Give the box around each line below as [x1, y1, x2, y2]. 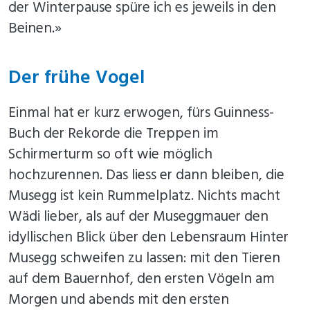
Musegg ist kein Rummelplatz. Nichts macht [8, 184, 280, 208]
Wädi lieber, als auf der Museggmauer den [8, 205, 268, 228]
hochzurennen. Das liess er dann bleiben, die [8, 163, 284, 187]
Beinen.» [8, 17, 62, 41]
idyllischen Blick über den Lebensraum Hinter [8, 226, 289, 249]
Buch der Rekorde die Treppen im [8, 122, 219, 145]
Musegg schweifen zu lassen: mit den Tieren [8, 246, 280, 270]
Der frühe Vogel [8, 63, 145, 94]
